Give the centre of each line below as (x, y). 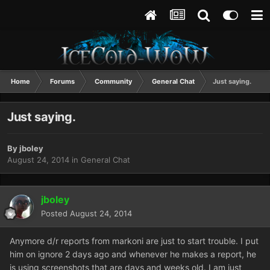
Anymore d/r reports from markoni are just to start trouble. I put (134, 241)
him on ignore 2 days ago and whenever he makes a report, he (133, 254)
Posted (55, 214)
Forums (62, 81)
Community (113, 81)
